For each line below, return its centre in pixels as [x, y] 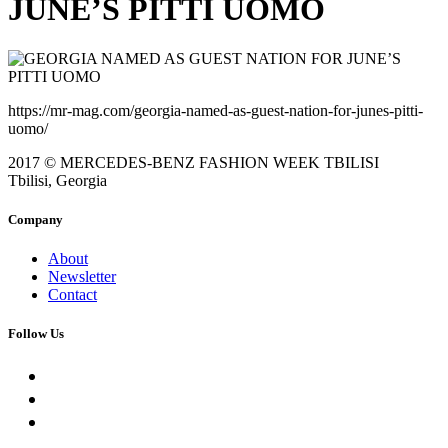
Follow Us [36, 334]
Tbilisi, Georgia [57, 180]
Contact [72, 295]
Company [35, 220]
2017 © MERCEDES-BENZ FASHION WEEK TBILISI [193, 162]
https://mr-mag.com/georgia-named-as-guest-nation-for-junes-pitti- [215, 110]
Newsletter [82, 277]
